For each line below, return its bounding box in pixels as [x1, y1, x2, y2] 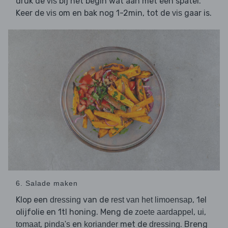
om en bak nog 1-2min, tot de [56, 8, 172, 18]
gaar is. [182, 8, 212, 18]
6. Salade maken [16, 179, 78, 188]
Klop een [16, 195, 50, 205]
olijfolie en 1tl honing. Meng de [16, 207, 135, 217]
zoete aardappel [135, 208, 193, 217]
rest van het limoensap [111, 195, 192, 205]
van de [81, 195, 111, 205]
